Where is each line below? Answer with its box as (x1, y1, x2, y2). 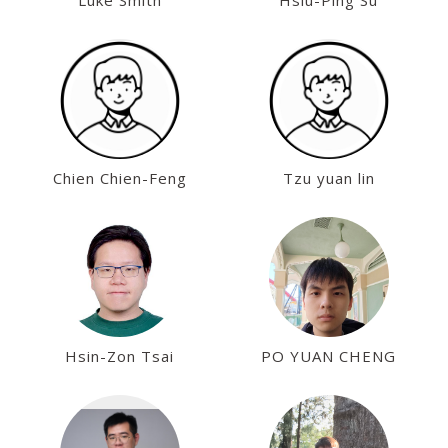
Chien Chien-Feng (52, 168, 187, 188)
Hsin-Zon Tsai (65, 346, 174, 366)
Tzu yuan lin (282, 168, 375, 188)
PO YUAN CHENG (261, 346, 396, 366)
